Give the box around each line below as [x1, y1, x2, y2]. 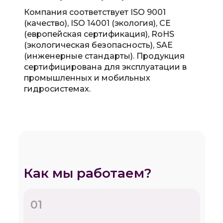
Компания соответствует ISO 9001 [23, 7, 166, 17]
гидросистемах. [23, 84, 91, 94]
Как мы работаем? [23, 165, 152, 181]
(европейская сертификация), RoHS [23, 29, 174, 39]
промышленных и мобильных [23, 73, 150, 83]
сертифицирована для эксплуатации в [23, 62, 187, 72]
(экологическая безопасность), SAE [23, 40, 173, 50]
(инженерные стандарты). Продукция [23, 51, 185, 61]
